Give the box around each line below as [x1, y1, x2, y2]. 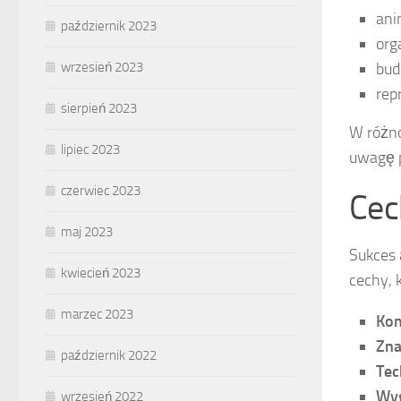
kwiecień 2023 [61, 265, 141, 282]
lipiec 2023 [61, 141, 120, 158]
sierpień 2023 [61, 100, 137, 117]
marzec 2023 [61, 306, 133, 323]
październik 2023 [61, 18, 157, 35]
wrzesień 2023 [61, 59, 143, 76]
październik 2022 [61, 347, 157, 364]
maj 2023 [61, 224, 113, 241]
